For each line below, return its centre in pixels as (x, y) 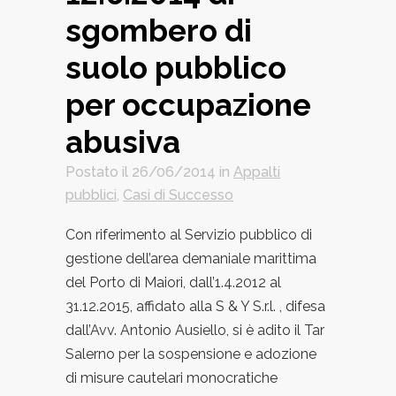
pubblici (91, 195)
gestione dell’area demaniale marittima (191, 259)
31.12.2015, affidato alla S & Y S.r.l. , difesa (195, 307)
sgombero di (159, 31)
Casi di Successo (178, 195)
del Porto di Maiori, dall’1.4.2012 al (173, 283)
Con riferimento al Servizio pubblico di (189, 235)
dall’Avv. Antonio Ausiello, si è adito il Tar (195, 331)
